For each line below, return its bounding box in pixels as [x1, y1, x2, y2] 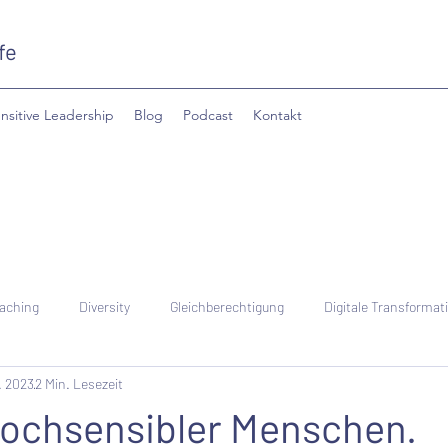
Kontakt [253, 106, 302, 124]
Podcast [183, 106, 233, 124]
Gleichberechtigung [170, 297, 284, 315]
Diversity [79, 297, 130, 315]
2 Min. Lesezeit [35, 374, 123, 392]
